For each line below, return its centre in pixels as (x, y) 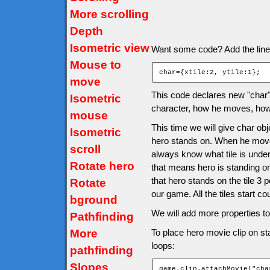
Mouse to (96, 65)
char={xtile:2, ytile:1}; (210, 72)
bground (94, 200)
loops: (163, 246)
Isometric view (110, 48)
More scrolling (109, 14)
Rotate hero (102, 166)
